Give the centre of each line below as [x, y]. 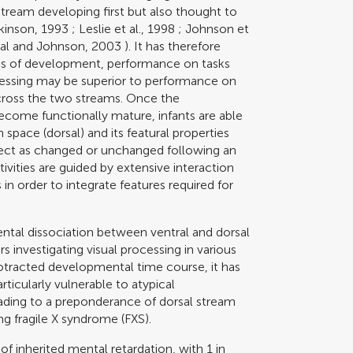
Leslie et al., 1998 [127, 28]
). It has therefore [171, 46]
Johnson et [217, 28]
